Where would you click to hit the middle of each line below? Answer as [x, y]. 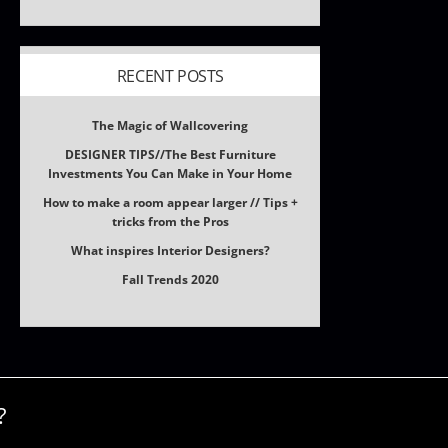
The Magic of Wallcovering [170, 125]
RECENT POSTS [170, 76]
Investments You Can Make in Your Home [170, 173]
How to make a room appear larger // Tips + [170, 202]
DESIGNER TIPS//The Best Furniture [170, 154]
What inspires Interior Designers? [170, 250]
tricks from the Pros [170, 221]
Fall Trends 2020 [170, 279]
